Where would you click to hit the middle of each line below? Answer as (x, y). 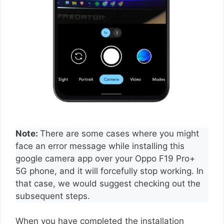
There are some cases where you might (119, 133)
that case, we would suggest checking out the (108, 183)
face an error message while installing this (100, 146)
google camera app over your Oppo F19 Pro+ (105, 158)
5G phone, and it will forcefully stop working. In (109, 171)
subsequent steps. (54, 196)
